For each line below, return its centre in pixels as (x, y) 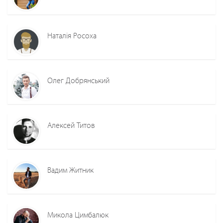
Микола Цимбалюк (78, 214)
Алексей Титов (71, 125)
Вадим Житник (70, 169)
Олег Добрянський (78, 80)
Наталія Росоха (72, 35)
